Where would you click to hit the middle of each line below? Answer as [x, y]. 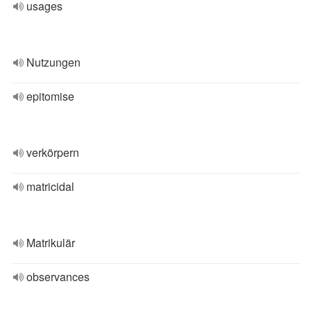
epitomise [50, 96]
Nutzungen [53, 62]
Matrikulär [51, 243]
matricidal [50, 186]
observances [58, 277]
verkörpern [53, 152]
